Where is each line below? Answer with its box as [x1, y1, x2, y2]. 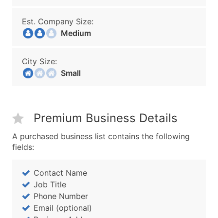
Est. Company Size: [22, 17, 93, 26]
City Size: [22, 56, 57, 66]
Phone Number [34, 191, 88, 201]
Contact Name [34, 168, 87, 178]
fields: [12, 142, 34, 152]
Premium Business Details [34, 111, 178, 125]
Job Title [34, 180, 66, 189]
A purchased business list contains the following [12, 131, 190, 141]
